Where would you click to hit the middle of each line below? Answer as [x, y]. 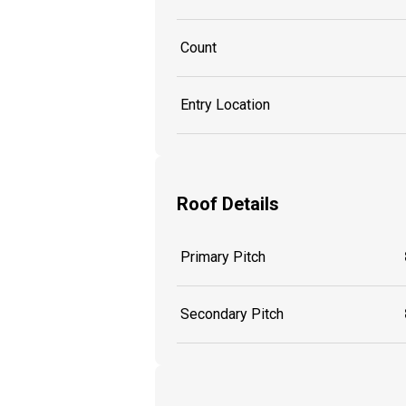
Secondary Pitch [232, 314]
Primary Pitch [223, 257]
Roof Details [228, 203]
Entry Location [225, 105]
